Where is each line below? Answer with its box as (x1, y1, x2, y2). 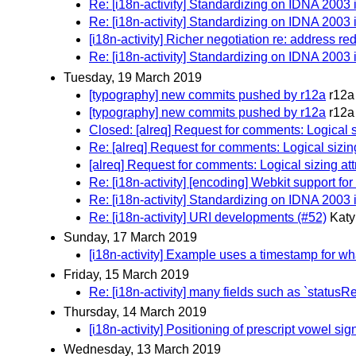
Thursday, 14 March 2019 (64, 305, 207, 319)
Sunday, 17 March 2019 (64, 230, 197, 244)
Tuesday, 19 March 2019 (64, 70, 202, 84)
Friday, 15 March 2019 (64, 268, 189, 282)
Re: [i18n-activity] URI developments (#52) (89, 210, 327, 224)
